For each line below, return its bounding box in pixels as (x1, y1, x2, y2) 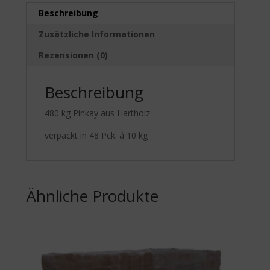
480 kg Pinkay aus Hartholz (45, 107, 151, 119)
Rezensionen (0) (39, 49, 108, 61)
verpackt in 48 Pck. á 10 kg (45, 129, 148, 141)
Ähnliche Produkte (26, 184, 159, 207)
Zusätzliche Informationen (39, 28, 155, 40)
